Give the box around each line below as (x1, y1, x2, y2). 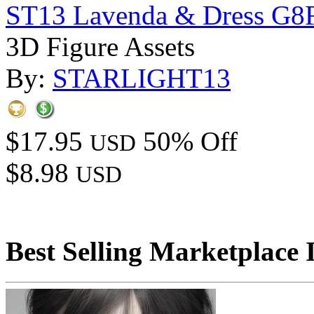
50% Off (143, 126, 238, 157)
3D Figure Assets (6, 32, 195, 62)
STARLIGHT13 (53, 63, 231, 94)
